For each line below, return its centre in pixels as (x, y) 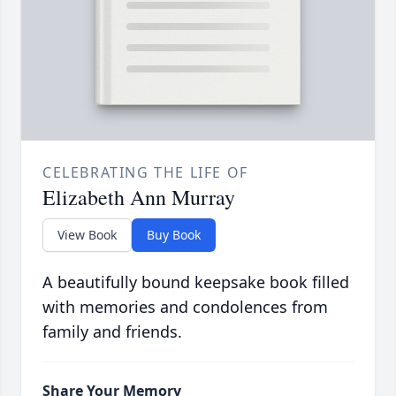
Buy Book (174, 235)
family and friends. (112, 332)
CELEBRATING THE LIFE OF (145, 173)
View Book (87, 235)
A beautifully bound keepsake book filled (196, 282)
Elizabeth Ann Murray (139, 198)
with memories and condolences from (185, 307)
